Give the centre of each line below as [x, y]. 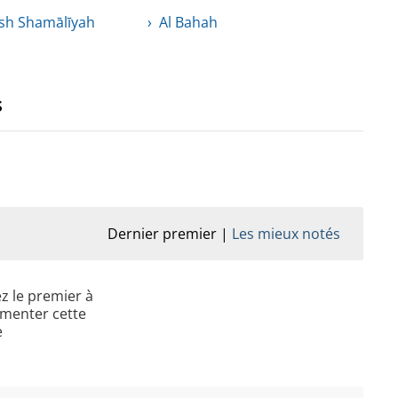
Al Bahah [188, 23]
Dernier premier [162, 234]
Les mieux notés [286, 234]
